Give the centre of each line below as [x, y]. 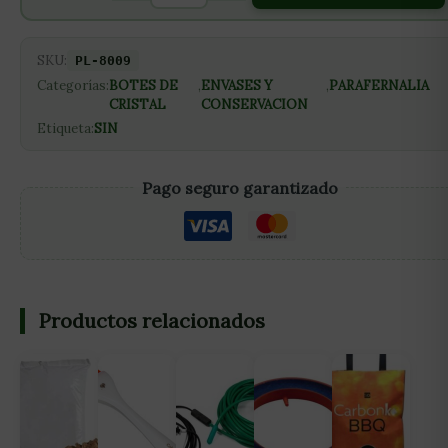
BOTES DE [143, 85]
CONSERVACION [254, 104]
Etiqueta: [65, 128]
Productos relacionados [152, 320]
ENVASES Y [236, 85]
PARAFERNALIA [378, 85]
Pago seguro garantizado [240, 187]
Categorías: [73, 85]
